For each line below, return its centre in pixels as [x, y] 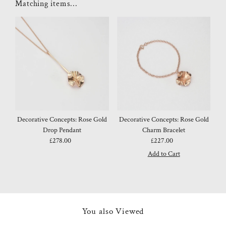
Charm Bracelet [164, 130]
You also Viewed [113, 211]
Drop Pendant [62, 130]
